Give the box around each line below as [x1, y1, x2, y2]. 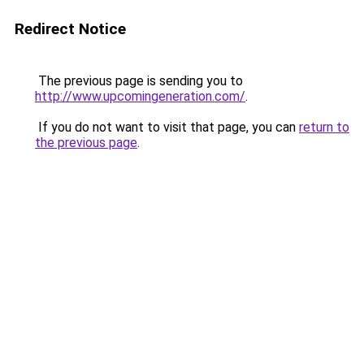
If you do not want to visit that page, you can [35, 119, 299, 135]
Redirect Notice [15, 19, 126, 38]
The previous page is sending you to [35, 73, 243, 89]
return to [299, 119, 349, 135]
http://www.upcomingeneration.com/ [35, 89, 245, 104]
